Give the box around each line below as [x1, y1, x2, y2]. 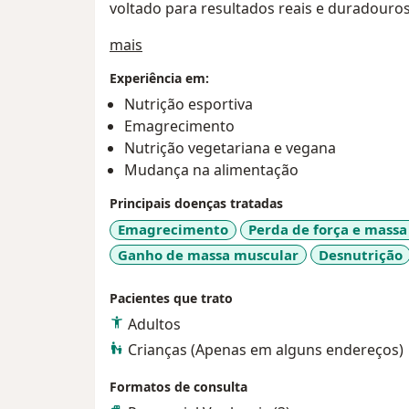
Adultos [128, 314, 181, 335]
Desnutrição [319, 245, 403, 264]
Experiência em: [110, 69, 209, 88]
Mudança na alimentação [124, 160, 299, 181]
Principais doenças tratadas [110, 194, 283, 213]
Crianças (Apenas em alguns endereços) [128, 340, 404, 361]
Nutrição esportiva [124, 94, 253, 115]
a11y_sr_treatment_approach [142, 34, 343, 55]
